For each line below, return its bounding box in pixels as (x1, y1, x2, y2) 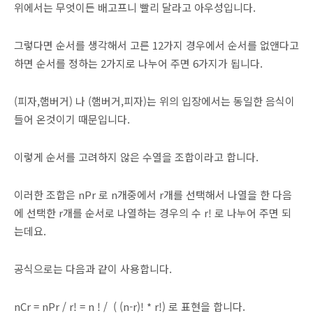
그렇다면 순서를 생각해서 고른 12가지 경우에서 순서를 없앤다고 (14, 37, 299, 52)
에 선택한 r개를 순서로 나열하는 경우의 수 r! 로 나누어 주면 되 (14, 205, 291, 220)
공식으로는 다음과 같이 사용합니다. (14, 261, 172, 276)
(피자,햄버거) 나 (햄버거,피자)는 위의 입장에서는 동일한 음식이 (14, 93, 295, 108)
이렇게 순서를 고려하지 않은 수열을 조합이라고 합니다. (14, 149, 259, 164)
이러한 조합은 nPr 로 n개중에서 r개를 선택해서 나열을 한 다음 (14, 187, 292, 202)
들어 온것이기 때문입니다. (14, 111, 130, 126)
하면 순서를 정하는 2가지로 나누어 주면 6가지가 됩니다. (14, 55, 263, 71)
